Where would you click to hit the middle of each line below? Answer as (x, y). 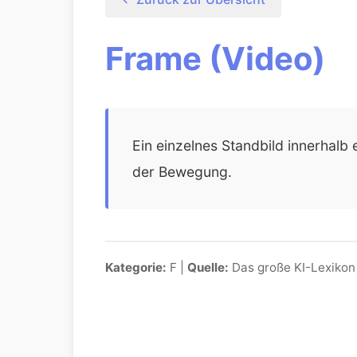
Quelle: (208, 267)
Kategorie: (136, 267)
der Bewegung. (182, 172)
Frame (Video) (215, 59)
